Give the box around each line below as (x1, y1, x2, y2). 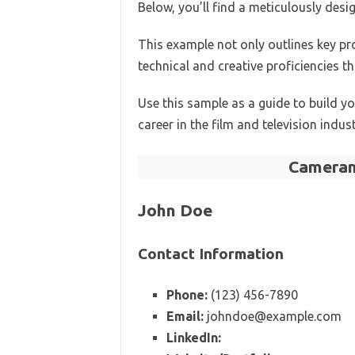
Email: (166, 308, 204, 323)
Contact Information (137, 244, 284, 262)
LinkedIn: (166, 330, 221, 345)
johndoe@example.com (203, 308, 342, 323)
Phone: (166, 287, 208, 302)
